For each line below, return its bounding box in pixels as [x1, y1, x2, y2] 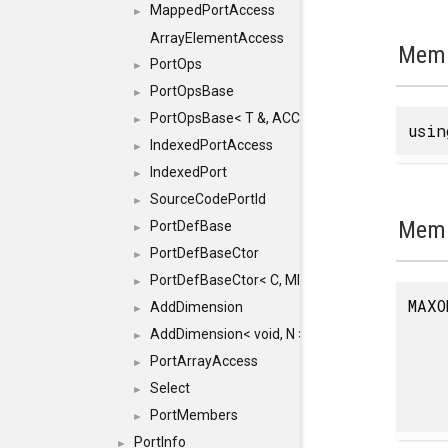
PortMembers [150, 407, 238, 423]
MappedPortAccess [150, 2, 275, 18]
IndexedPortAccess [150, 137, 273, 153]
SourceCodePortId [150, 191, 266, 207]
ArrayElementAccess [150, 30, 284, 46]
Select [150, 380, 190, 396]
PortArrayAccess [150, 353, 258, 369]
